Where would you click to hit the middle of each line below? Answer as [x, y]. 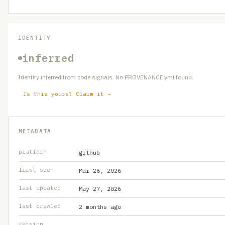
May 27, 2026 [100, 189]
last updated [40, 188]
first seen [36, 170]
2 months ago [100, 207]
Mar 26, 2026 [100, 171]
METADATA [35, 131]
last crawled [40, 206]
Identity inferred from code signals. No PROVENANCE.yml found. [106, 77]
